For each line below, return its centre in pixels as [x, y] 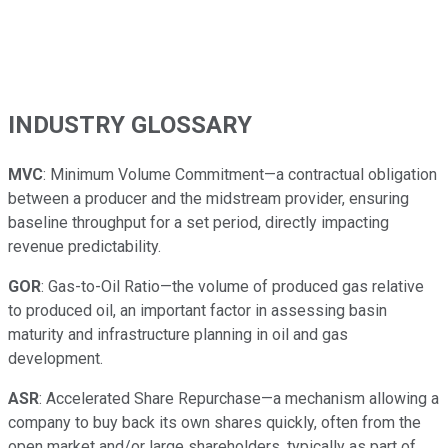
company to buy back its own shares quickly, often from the [214, 422]
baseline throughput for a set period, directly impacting [198, 222]
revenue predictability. [84, 246]
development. [55, 358]
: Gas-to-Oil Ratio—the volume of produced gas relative [232, 286]
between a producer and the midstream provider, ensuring [208, 198]
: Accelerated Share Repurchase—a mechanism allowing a [239, 398]
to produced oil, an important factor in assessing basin [197, 310]
